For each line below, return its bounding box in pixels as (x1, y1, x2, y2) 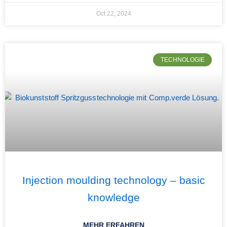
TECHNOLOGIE (160, 56, 205, 64)
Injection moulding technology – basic (22, 174, 205, 186)
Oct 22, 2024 (96, 10, 131, 17)
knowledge (87, 192, 140, 203)
